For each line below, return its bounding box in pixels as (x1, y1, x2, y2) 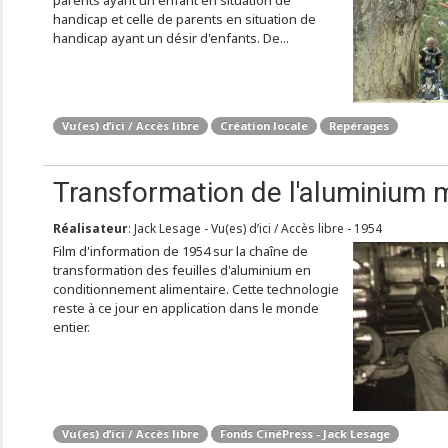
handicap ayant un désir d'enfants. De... (52, 29, 289, 47)
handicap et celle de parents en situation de (52, 10, 316, 28)
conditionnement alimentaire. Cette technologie (52, 280, 339, 298)
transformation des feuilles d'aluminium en (52, 261, 311, 279)
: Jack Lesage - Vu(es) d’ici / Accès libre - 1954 (127, 220, 382, 237)
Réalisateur (52, 220, 128, 237)
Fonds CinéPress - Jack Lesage (219, 426, 390, 441)
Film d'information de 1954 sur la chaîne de (52, 242, 308, 260)
